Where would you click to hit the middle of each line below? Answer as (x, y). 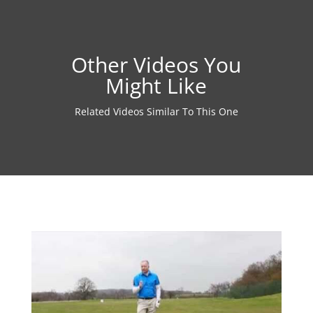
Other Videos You (156, 64)
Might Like (156, 85)
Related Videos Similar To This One (156, 111)
